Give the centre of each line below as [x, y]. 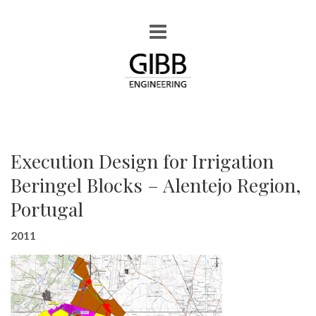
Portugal [47, 209]
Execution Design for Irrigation [142, 161]
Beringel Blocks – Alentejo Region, [156, 185]
